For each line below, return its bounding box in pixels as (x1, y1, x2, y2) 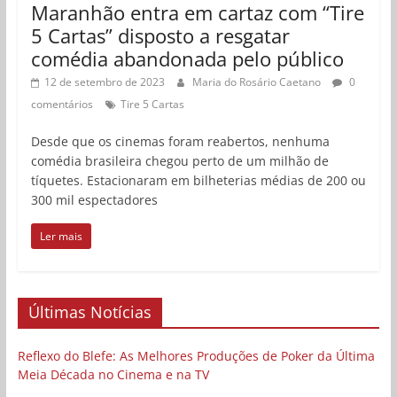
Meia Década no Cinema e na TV (17, 366, 209, 384)
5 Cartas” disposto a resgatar (30, 22, 290, 50)
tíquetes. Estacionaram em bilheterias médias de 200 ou (30, 172, 366, 190)
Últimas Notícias (27, 301, 152, 323)
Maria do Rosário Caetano (191, 74, 323, 90)
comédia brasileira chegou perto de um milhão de (30, 152, 329, 170)
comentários (30, 97, 93, 113)
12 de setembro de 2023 (43, 74, 165, 90)
